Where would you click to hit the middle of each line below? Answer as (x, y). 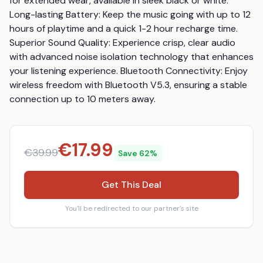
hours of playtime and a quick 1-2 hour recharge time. (124, 28)
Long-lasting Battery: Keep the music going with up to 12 (130, 14)
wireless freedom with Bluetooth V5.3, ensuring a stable (128, 85)
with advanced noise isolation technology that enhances (131, 57)
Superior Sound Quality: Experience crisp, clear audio (122, 43)
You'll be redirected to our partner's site (131, 208)
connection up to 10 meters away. (82, 99)
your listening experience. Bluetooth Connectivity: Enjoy (129, 71)
